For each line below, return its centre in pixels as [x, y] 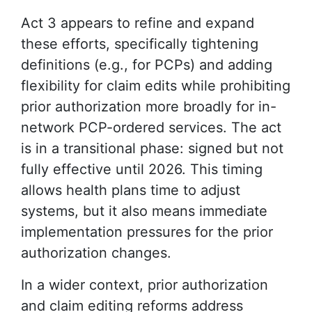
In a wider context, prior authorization [145, 284]
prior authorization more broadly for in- [149, 106]
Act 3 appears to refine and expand [138, 23]
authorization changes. [96, 252]
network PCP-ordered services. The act [151, 127]
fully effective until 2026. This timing [142, 169]
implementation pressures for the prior [147, 232]
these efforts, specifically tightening [140, 44]
